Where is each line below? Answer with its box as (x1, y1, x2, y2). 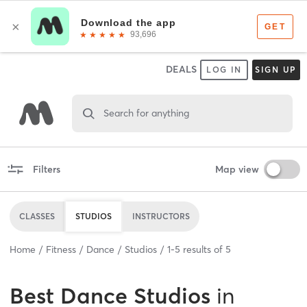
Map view (214, 162, 259, 175)
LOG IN (206, 64, 243, 75)
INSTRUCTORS (132, 210, 190, 221)
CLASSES (19, 210, 55, 221)
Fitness (46, 243, 76, 256)
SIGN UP (254, 64, 297, 75)
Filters (32, 162, 60, 175)
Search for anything (103, 106, 189, 119)
